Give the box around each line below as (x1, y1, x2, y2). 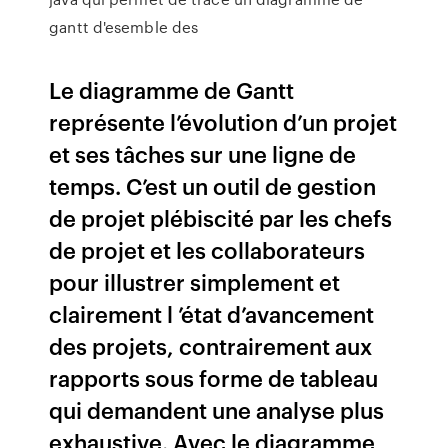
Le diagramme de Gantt (49, 74, 295, 105)
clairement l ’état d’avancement (49, 298, 375, 329)
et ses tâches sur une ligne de (49, 138, 357, 169)
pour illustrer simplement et (49, 266, 341, 297)
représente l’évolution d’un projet (49, 106, 398, 137)
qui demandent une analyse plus (49, 394, 385, 425)
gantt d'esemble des (49, 16, 199, 38)
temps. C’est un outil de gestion (49, 170, 377, 201)
